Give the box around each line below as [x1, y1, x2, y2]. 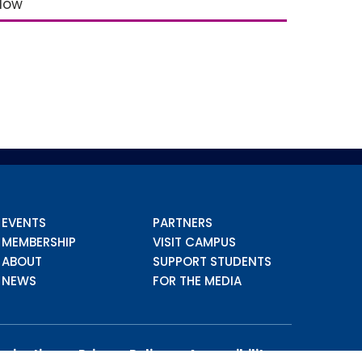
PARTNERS [152, 214, 213, 231]
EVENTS [2, 214, 47, 231]
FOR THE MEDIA [152, 272, 242, 289]
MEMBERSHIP [2, 234, 77, 250]
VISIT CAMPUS [152, 234, 236, 250]
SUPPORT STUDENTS [152, 253, 271, 270]
